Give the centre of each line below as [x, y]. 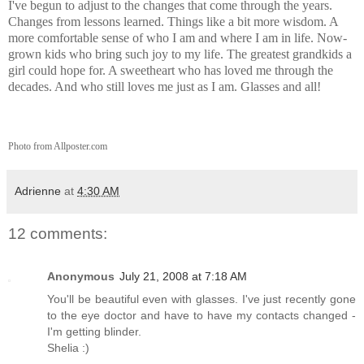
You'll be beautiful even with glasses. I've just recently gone [201, 299]
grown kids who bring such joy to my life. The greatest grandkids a [180, 54]
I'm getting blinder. [94, 331]
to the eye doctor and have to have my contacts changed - [201, 315]
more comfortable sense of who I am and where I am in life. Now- [178, 38]
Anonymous [81, 276]
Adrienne [38, 191]
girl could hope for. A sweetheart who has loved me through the [171, 71]
